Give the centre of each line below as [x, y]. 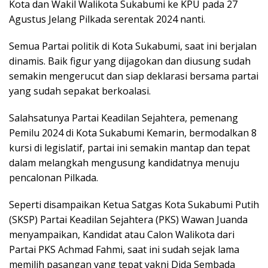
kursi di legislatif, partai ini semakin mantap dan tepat [130, 147]
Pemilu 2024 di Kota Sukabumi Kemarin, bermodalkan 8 [133, 133]
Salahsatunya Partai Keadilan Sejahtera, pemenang [124, 118]
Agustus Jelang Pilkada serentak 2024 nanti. [107, 19]
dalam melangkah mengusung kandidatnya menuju [124, 162]
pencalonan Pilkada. [54, 177]
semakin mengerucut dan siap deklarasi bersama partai [134, 76]
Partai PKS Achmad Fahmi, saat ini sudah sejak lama [124, 249]
